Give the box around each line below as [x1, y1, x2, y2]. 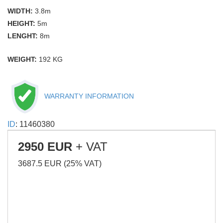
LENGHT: [7, 31, 40, 40]
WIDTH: [7, 6, 35, 15]
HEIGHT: [7, 19, 37, 27]
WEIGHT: [7, 55, 39, 63]
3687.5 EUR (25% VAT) [18, 159, 102, 168]
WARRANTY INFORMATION [42, 92, 134, 100]
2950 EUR [18, 139, 72, 153]
